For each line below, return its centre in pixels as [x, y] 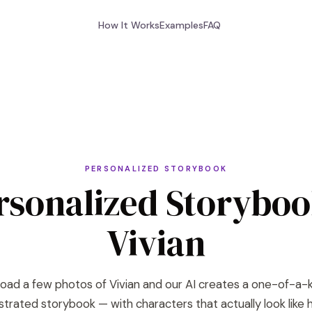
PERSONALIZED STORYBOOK [156, 169]
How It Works [129, 25]
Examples [181, 25]
